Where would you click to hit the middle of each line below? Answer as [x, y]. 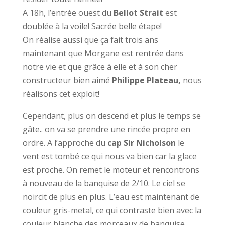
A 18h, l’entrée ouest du [68, 13]
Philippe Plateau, [146, 80]
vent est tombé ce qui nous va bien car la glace [109, 156]
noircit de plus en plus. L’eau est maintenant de [111, 197]
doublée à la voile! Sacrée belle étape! [92, 26]
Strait [151, 13]
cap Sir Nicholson [141, 143]
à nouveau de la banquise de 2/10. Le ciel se [104, 183]
